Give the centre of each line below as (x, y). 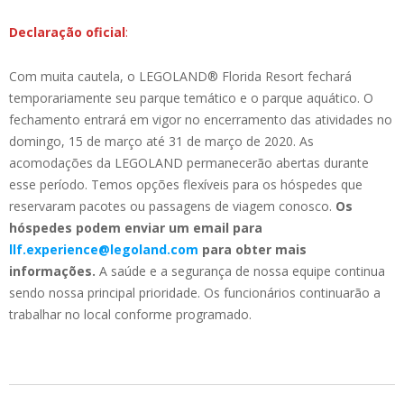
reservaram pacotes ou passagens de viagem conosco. (172, 207)
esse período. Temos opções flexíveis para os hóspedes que (186, 185)
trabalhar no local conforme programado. (130, 315)
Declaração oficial (67, 32)
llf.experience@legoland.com (104, 250)
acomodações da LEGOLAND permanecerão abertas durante (189, 163)
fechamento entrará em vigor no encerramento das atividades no (201, 120)
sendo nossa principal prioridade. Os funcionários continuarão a (195, 293)
